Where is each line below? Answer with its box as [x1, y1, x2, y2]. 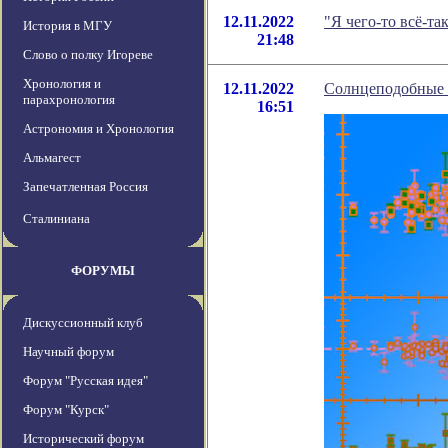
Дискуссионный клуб [23, 315, 143, 331]
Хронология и [23, 76, 101, 92]
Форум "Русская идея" [23, 373, 148, 389]
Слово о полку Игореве [23, 47, 153, 63]
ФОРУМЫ [71, 263, 135, 279]
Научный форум [23, 344, 114, 360]
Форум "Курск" [23, 402, 109, 418]
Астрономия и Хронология [23, 121, 174, 137]
